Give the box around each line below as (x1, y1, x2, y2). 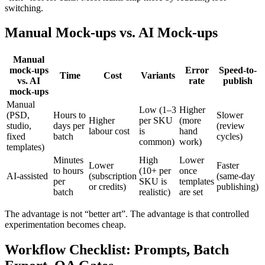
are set (179, 187, 203, 198)
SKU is (139, 176, 167, 187)
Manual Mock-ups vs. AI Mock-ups (5, 25, 218, 41)
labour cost (89, 126, 130, 137)
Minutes (53, 155, 83, 166)
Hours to (53, 110, 86, 121)
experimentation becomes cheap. (5, 219, 126, 230)
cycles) (216, 131, 243, 142)
